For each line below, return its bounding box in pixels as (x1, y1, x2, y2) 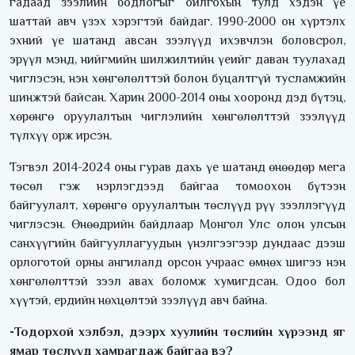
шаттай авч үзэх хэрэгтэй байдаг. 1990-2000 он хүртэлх (10, 14, 345, 29)
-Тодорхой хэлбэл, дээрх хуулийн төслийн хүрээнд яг (10, 325, 345, 340)
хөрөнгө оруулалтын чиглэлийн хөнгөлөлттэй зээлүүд (10, 109, 345, 124)
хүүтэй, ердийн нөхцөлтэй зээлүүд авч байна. (10, 293, 267, 308)
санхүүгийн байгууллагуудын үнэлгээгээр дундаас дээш (10, 236, 345, 251)
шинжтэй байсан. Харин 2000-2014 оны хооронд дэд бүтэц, (10, 90, 345, 105)
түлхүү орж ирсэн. (10, 128, 112, 143)
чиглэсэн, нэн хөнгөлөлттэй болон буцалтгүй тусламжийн (10, 71, 345, 86)
